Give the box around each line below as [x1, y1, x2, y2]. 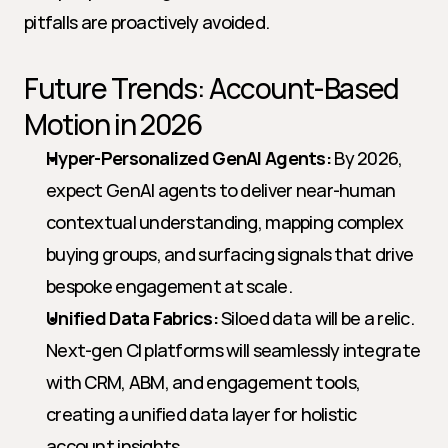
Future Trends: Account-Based [24, 69, 399, 107]
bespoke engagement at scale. [46, 274, 292, 298]
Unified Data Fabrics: [46, 306, 218, 330]
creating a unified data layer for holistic [46, 402, 357, 426]
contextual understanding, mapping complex [46, 210, 404, 234]
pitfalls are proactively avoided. [24, 10, 270, 34]
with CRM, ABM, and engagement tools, [46, 370, 361, 394]
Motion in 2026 [24, 105, 202, 143]
